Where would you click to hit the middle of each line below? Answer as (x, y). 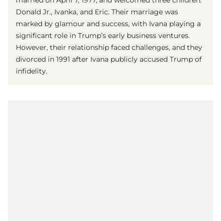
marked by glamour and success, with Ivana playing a (108, 24)
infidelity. (32, 71)
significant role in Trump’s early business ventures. (103, 36)
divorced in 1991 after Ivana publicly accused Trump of (109, 59)
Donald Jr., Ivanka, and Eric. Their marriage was (97, 12)
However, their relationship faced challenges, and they (109, 48)
